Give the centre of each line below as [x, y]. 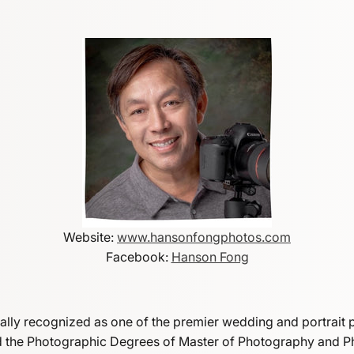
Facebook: [138, 257]
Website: [90, 237]
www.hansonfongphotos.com [204, 237]
